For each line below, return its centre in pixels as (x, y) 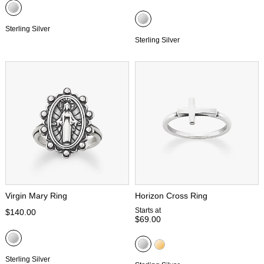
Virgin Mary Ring (36, 196)
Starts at (148, 210)
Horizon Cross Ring (171, 196)
